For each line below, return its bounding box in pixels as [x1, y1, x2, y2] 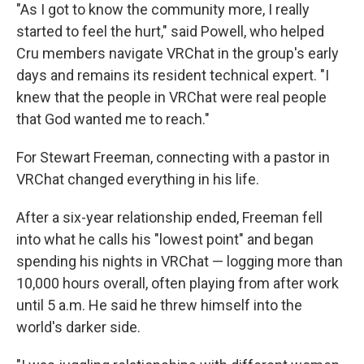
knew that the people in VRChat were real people [16, 89, 327, 106]
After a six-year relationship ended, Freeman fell [16, 209, 323, 227]
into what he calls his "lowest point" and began [16, 231, 314, 249]
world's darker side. [16, 318, 141, 336]
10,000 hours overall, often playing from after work [16, 275, 339, 292]
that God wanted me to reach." [16, 110, 210, 128]
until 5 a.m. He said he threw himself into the [16, 297, 302, 314]
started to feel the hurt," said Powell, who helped [16, 23, 324, 41]
